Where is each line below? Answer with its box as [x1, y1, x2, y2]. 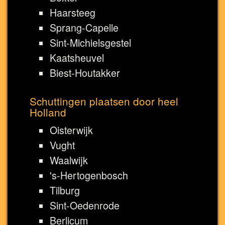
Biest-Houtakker [50, 65, 120, 80]
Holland [30, 104, 66, 120]
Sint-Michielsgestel [50, 35, 131, 50]
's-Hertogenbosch [50, 168, 128, 182]
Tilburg [50, 183, 80, 197]
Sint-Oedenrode [50, 198, 120, 212]
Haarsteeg [50, 5, 95, 20]
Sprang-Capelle [50, 20, 119, 35]
